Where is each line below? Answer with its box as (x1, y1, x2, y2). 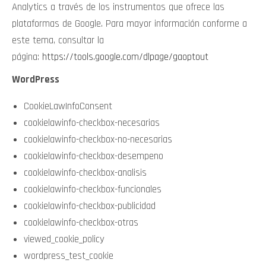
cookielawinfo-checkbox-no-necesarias (24, 133, 172, 146)
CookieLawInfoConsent (24, 100, 112, 113)
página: (12, 50, 42, 64)
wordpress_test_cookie (24, 249, 113, 262)
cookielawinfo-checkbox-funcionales (24, 183, 161, 196)
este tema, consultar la (12, 34, 104, 47)
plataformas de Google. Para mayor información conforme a (12, 17, 247, 30)
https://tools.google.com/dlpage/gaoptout (42, 50, 208, 64)
